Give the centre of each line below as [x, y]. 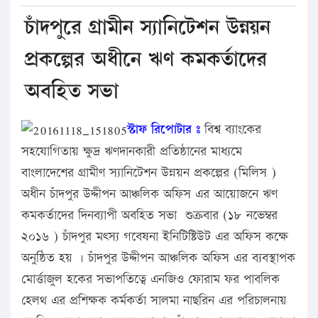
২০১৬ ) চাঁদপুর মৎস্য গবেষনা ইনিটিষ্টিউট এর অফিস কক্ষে [155, 237]
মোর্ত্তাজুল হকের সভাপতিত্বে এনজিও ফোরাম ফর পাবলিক [150, 280]
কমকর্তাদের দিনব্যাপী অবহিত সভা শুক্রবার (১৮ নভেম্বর [149, 216]
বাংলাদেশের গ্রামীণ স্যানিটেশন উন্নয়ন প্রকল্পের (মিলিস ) [149, 173]
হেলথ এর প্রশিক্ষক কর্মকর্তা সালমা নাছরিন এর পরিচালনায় [154, 301]
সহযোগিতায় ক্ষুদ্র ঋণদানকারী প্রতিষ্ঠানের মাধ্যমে [132, 152]
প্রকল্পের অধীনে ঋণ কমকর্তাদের [146, 59]
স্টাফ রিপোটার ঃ [164, 129]
